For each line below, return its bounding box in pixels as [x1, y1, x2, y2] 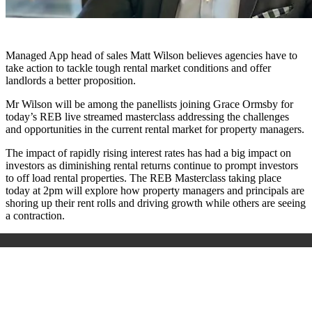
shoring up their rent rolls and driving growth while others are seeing [6, 197, 306, 210]
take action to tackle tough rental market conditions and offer [6, 62, 271, 75]
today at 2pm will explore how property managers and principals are [6, 185, 304, 197]
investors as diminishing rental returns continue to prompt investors [6, 159, 298, 172]
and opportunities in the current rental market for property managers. [6, 123, 304, 136]
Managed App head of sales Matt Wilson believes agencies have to [6, 49, 297, 62]
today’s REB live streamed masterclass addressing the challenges [6, 111, 289, 123]
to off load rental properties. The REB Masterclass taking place [6, 172, 281, 185]
